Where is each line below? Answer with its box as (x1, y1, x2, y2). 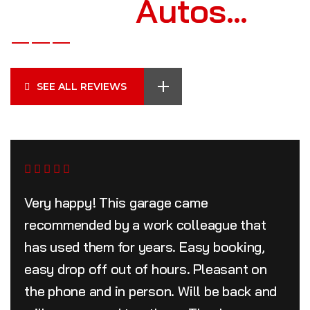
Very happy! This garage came (24, 194, 208, 212)
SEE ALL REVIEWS (37, 80, 127, 93)
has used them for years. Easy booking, (24, 238, 265, 256)
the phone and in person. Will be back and (24, 282, 277, 300)
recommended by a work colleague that (24, 216, 266, 234)
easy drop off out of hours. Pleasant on (24, 260, 267, 278)
